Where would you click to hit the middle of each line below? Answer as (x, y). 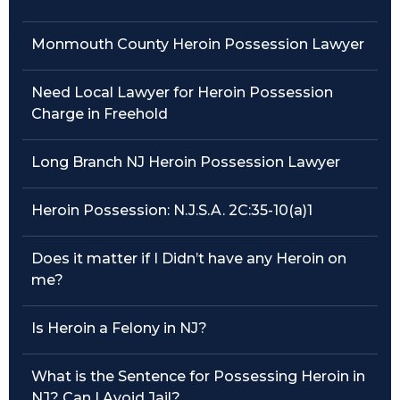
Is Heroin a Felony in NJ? (119, 328)
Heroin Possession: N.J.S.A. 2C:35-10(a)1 (172, 210)
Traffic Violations (76, 32)
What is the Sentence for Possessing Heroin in (198, 376)
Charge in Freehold (100, 114)
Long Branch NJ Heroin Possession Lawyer (186, 162)
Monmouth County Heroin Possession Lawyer (198, 44)
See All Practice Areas (95, 168)
